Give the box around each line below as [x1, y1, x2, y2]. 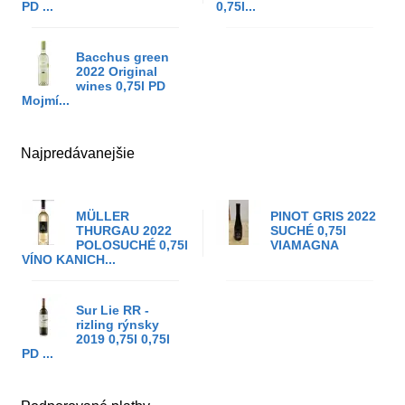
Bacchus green [76, 50, 169, 64]
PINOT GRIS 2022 [270, 209, 376, 223]
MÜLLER [76, 209, 129, 223]
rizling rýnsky [76, 317, 159, 332]
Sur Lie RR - [76, 303, 149, 317]
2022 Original [76, 64, 157, 79]
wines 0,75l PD [76, 79, 165, 93]
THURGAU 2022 [76, 223, 172, 238]
